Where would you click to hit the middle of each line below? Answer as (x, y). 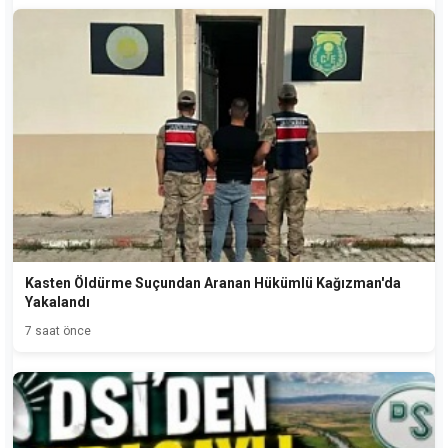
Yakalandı (57, 302)
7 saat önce (58, 331)
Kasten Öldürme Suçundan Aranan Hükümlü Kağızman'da (213, 283)
